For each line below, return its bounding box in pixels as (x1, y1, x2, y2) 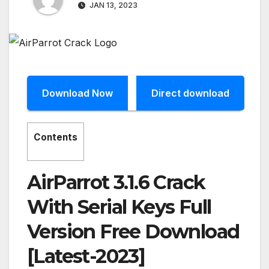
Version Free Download (27, 220, 240, 244)
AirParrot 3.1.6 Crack (27, 171, 205, 195)
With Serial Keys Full (27, 195, 211, 219)
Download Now (42, 86, 113, 99)
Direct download (151, 86, 229, 99)
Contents (34, 131, 77, 143)
